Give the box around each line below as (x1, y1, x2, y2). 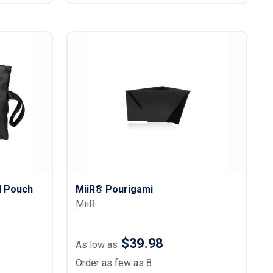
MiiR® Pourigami (76, 183, 154, 195)
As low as (76, 239, 118, 250)
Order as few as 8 (76, 257, 152, 269)
